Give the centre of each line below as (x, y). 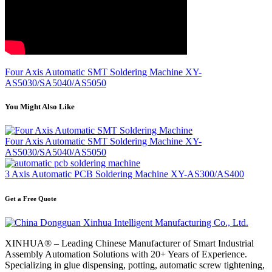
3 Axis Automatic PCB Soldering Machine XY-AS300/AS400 (124, 174)
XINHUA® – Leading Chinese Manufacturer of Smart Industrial (129, 243)
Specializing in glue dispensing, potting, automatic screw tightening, (135, 265)
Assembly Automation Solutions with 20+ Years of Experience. (126, 254)
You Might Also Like (40, 106)
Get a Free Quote (31, 199)
